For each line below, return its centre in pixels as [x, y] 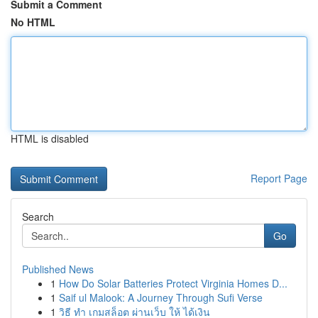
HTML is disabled [50, 138]
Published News [58, 269]
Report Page [279, 178]
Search [38, 216]
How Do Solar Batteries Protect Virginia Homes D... [173, 283]
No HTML [33, 22]
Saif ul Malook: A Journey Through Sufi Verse [161, 297]
